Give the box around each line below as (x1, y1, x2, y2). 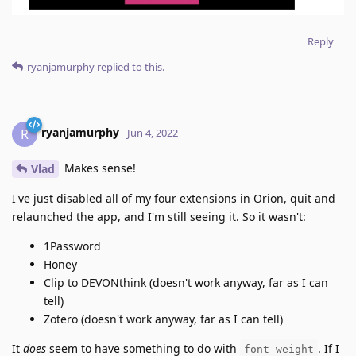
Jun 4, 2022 (127, 126, 178, 141)
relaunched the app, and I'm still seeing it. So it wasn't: (12, 209, 306, 225)
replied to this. (95, 59, 164, 74)
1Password (44, 238, 101, 254)
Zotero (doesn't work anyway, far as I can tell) (44, 311, 283, 327)
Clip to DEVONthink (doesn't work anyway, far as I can (44, 275, 328, 291)
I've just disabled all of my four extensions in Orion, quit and (12, 191, 335, 207)
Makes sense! (61, 160, 136, 176)
